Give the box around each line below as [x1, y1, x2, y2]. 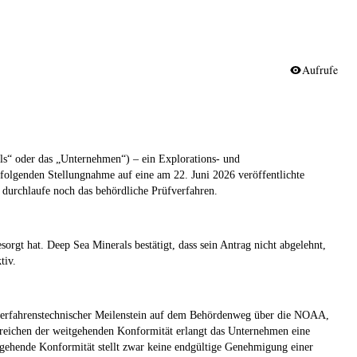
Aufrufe [302, 61, 338, 77]
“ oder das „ [7, 152, 61, 165]
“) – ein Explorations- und [121, 152, 240, 165]
